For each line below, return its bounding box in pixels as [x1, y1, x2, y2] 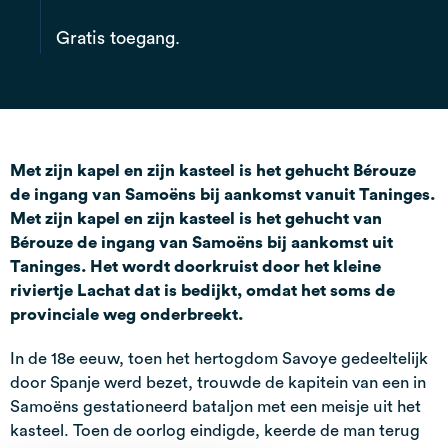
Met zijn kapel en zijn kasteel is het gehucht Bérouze [10, 161, 416, 179]
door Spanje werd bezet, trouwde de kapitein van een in [10, 373, 426, 391]
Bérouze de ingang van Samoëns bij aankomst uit [10, 233, 393, 251]
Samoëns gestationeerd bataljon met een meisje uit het [10, 397, 421, 415]
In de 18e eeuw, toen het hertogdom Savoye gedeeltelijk [10, 349, 428, 367]
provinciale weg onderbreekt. [10, 305, 243, 323]
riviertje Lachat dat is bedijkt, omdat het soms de [10, 281, 395, 299]
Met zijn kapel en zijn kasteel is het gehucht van [10, 209, 382, 227]
